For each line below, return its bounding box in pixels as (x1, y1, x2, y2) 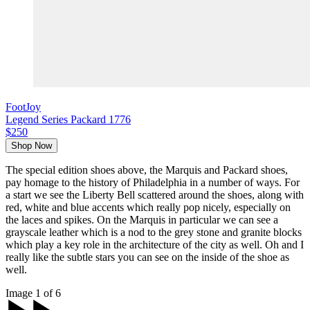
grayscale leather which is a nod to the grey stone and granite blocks (6, 226, 302, 239)
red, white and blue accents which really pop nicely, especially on (6, 201, 291, 214)
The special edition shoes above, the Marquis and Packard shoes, (6, 164, 288, 176)
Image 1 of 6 (6, 287, 61, 300)
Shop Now (11, 140, 52, 152)
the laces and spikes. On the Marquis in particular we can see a (6, 214, 278, 226)
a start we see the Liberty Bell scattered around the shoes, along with (6, 189, 304, 201)
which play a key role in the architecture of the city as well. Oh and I (6, 239, 304, 251)
